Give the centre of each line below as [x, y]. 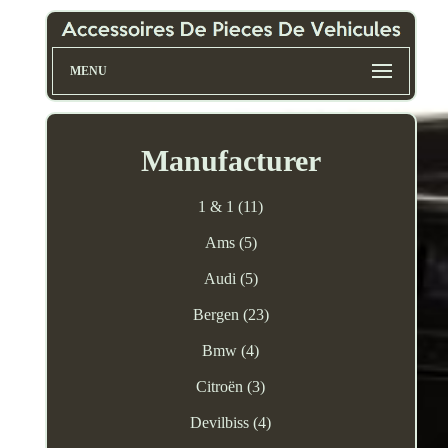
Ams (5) [230, 243]
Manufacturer [230, 161]
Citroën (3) [231, 387]
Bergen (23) [230, 315]
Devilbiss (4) [231, 423]
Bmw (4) [231, 351]
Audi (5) [230, 279]
